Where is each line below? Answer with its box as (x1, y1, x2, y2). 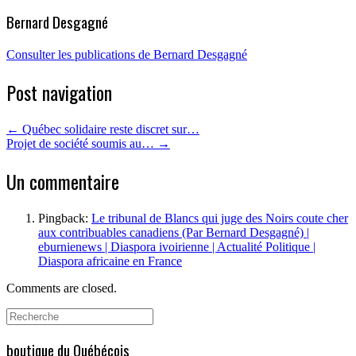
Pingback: (38, 211, 91, 225)
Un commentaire (6, 166, 119, 195)
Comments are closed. (6, 281, 117, 295)
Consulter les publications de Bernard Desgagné (6, 47, 247, 61)
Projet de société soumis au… (6, 136, 157, 150)
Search (6, 307, 40, 321)
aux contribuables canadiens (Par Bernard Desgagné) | (38, 225, 309, 239)
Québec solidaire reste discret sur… (19, 122, 199, 136)
